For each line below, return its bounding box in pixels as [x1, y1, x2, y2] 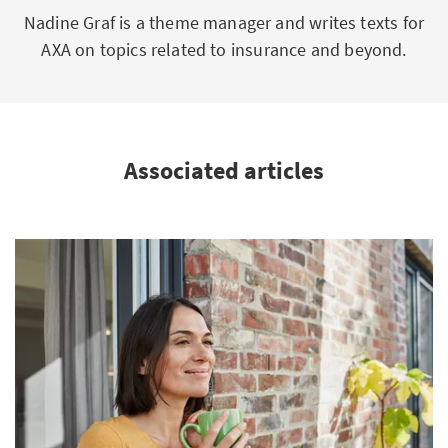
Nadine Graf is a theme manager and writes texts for [23, 11, 425, 34]
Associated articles [124, 155, 324, 186]
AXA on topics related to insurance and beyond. [41, 38, 407, 61]
